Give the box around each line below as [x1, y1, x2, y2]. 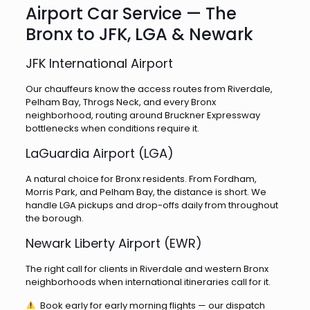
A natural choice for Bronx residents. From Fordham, [25, 172, 257, 185]
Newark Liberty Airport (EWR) [25, 235, 202, 252]
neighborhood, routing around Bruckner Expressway [25, 109, 260, 122]
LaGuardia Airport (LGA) [25, 145, 174, 162]
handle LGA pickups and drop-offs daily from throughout [25, 199, 278, 212]
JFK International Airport [25, 55, 173, 72]
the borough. [25, 212, 84, 225]
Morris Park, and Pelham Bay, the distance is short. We [25, 185, 266, 199]
